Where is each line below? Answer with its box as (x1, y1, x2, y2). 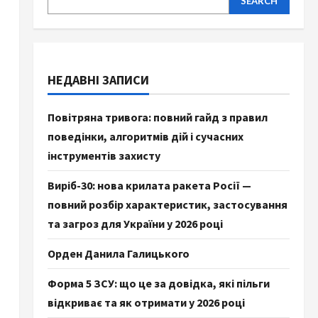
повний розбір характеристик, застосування (47, 197, 287, 212)
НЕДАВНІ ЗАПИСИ (47, 72, 149, 88)
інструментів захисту (47, 148, 160, 163)
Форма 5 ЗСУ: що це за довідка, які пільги (47, 276, 270, 290)
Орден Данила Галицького (47, 246, 190, 261)
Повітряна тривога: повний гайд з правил (47, 110, 268, 124)
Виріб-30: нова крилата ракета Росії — (47, 178, 251, 192)
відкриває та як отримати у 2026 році (47, 295, 245, 309)
